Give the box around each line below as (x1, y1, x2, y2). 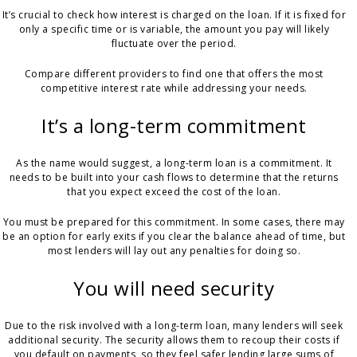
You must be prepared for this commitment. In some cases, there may (2, 215, 345, 229)
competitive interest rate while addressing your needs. (40, 81, 308, 96)
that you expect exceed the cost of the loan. (67, 185, 281, 199)
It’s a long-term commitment (41, 112, 307, 139)
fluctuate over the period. (111, 37, 237, 51)
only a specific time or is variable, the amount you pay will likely (18, 22, 330, 37)
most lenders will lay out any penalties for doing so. (47, 244, 301, 258)
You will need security (73, 275, 275, 302)
